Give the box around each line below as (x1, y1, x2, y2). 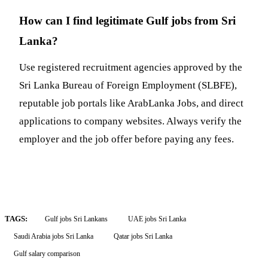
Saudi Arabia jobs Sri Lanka (14, 232, 93, 240)
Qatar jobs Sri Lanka (114, 232, 172, 240)
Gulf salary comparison (14, 249, 80, 258)
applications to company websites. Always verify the (19, 115, 242, 127)
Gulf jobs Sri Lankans (45, 214, 108, 223)
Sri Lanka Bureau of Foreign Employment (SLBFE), (19, 79, 237, 91)
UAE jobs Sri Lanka (128, 214, 186, 223)
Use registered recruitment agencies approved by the (19, 61, 242, 73)
